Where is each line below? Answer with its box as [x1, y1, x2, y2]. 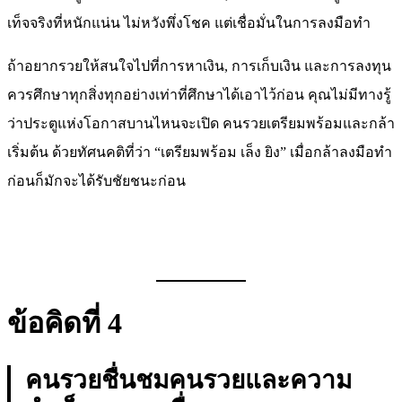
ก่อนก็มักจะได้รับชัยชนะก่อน [7, 173, 186, 189]
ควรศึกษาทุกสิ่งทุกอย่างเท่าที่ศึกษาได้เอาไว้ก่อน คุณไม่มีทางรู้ [7, 87, 391, 103]
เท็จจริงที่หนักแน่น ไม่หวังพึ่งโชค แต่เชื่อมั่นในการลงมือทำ [7, 15, 371, 31]
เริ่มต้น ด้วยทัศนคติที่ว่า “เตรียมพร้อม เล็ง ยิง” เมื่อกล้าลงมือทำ [7, 144, 392, 161]
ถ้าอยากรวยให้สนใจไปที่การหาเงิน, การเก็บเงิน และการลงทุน [7, 58, 391, 74]
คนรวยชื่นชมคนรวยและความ [25, 366, 352, 395]
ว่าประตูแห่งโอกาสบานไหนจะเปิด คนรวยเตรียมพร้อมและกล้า [7, 116, 395, 132]
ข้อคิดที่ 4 [7, 307, 122, 340]
